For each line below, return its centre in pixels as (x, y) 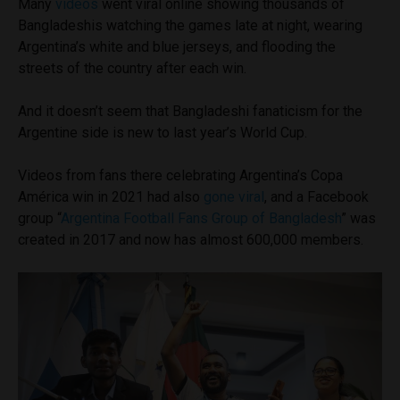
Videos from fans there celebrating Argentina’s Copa (180, 175)
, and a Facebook (317, 196)
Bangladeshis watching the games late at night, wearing (190, 25)
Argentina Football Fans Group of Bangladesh (201, 218)
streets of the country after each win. (134, 68)
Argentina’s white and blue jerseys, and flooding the (177, 46)
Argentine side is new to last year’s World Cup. (164, 132)
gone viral (234, 196)
